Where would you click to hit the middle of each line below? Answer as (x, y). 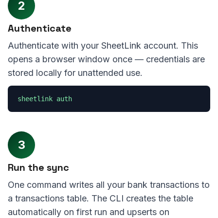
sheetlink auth (45, 99)
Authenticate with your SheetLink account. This (103, 45)
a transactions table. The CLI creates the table (100, 198)
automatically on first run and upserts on (89, 212)
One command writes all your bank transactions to (109, 185)
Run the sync (38, 167)
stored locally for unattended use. (75, 73)
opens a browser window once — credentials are (106, 59)
